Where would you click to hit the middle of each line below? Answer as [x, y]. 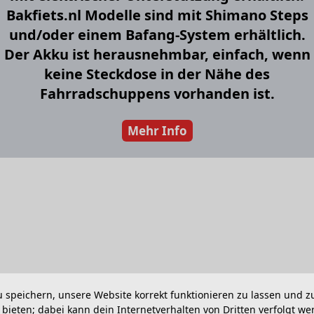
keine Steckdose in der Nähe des [157, 74]
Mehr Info [157, 131]
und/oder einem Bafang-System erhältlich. [157, 35]
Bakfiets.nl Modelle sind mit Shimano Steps [157, 15]
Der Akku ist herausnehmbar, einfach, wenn [157, 55]
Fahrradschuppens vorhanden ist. [157, 94]
